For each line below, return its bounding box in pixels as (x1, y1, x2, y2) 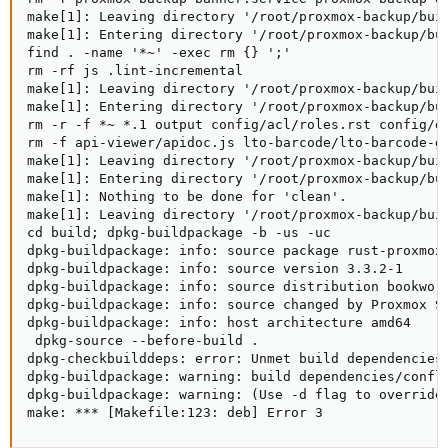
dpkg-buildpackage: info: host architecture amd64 (27, 315, 411, 330)
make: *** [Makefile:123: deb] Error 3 (27, 405, 323, 420)
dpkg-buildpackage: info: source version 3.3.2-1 (27, 261, 403, 276)
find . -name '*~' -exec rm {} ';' (27, 45, 291, 60)
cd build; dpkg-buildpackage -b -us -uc (27, 225, 331, 240)
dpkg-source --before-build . (27, 333, 259, 348)
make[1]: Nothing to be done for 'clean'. (27, 189, 347, 204)
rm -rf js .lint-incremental (27, 63, 243, 78)
